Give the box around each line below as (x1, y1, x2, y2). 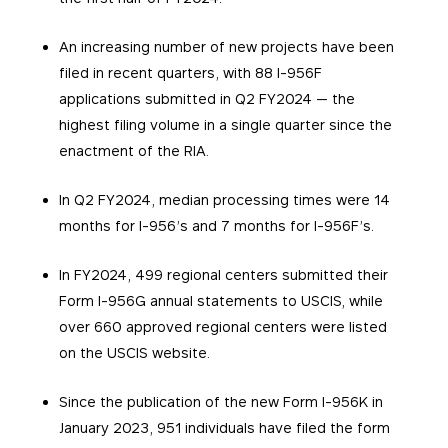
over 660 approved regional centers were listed (58, 318, 387, 336)
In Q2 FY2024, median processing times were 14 (58, 191, 390, 209)
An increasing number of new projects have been (58, 38, 394, 56)
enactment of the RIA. (58, 142, 209, 160)
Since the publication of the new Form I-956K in (58, 393, 383, 411)
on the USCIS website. (58, 344, 210, 362)
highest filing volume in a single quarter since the (58, 116, 392, 134)
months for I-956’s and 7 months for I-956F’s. (58, 217, 378, 235)
